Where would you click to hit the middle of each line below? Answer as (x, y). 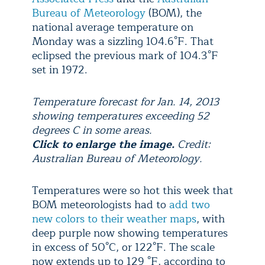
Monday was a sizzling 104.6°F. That (123, 41)
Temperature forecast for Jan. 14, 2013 (126, 102)
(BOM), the (174, 13)
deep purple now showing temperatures (130, 233)
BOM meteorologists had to (101, 205)
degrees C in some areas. (92, 130)
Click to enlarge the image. (105, 144)
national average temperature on (113, 27)
